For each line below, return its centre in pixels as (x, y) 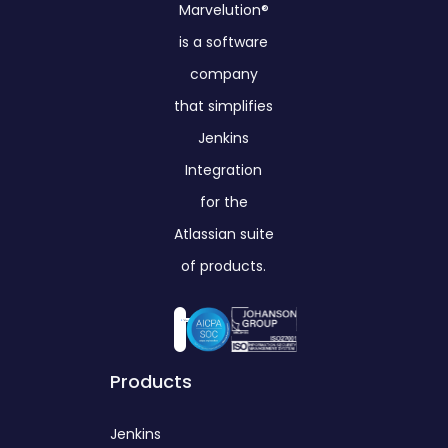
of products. (224, 266)
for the (223, 202)
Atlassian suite (223, 234)
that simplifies (224, 106)
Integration (224, 170)
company (223, 74)
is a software (224, 42)
